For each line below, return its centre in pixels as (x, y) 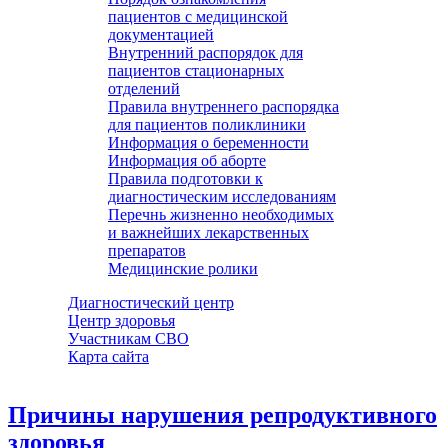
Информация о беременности (208, 142)
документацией (161, 34)
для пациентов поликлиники (207, 124)
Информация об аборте (187, 160)
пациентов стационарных (196, 70)
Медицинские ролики (183, 268)
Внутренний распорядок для (205, 52)
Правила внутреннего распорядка (223, 106)
